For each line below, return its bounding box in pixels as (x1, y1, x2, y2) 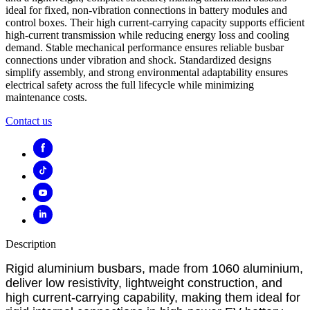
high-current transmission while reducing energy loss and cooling (6, 28, 289, 41)
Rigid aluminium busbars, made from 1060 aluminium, (6, 261, 303, 275)
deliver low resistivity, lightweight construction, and (6, 275, 282, 290)
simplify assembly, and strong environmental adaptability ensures (6, 66, 288, 78)
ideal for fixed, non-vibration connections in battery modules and (6, 3, 287, 16)
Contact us (6, 114, 52, 127)
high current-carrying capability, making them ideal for (6, 290, 300, 304)
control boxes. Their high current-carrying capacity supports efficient (6, 16, 304, 28)
